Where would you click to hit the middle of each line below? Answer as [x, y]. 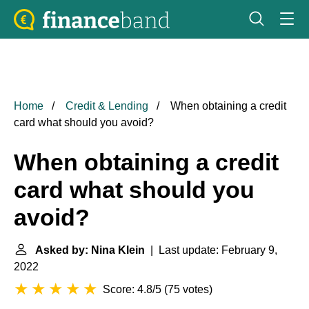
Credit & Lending [107, 106]
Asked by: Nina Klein [90, 250]
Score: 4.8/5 [132, 289]
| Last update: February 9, [211, 250]
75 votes [188, 289]
